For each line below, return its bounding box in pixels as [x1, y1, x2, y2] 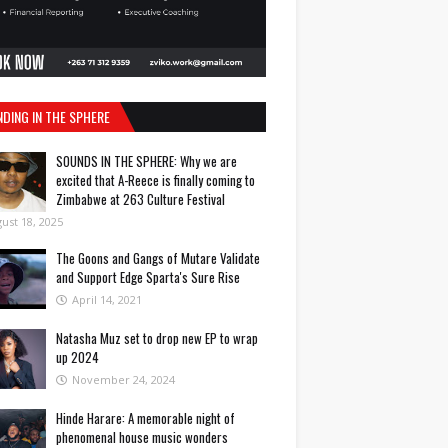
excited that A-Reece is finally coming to [56, 170, 255, 190]
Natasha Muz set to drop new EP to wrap [56, 328, 258, 348]
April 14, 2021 [72, 292, 142, 307]
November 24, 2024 [72, 372, 175, 387]
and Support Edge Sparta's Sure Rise [56, 267, 240, 287]
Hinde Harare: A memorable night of [56, 408, 235, 428]
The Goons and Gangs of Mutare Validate [56, 248, 260, 268]
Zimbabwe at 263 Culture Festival [56, 189, 225, 209]
